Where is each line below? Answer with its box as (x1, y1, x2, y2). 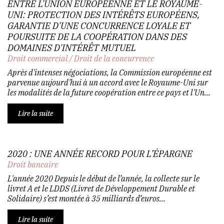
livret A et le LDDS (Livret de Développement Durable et (7, 183, 195, 193)
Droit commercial (7, 53, 68, 63)
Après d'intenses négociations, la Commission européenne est (7, 67, 212, 77)
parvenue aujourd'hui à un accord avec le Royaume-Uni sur (7, 77, 208, 87)
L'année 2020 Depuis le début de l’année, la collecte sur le (7, 173, 199, 183)
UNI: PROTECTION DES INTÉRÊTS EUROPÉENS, (7, 8, 199, 20)
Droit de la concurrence (74, 53, 154, 63)
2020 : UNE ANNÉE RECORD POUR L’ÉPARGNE (7, 147, 192, 159)
